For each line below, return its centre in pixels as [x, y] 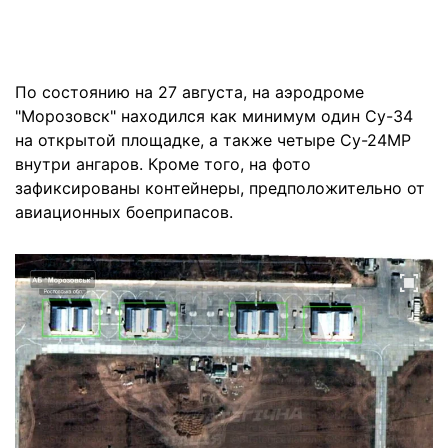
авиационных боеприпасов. [124, 212]
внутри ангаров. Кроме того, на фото [163, 164]
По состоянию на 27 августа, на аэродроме [189, 92]
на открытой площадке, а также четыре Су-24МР [213, 140]
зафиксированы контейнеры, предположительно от [220, 188]
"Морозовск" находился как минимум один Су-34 [214, 116]
